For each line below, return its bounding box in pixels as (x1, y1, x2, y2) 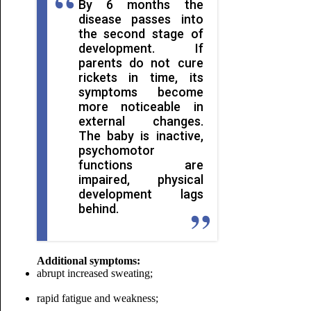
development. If (78, 41, 203, 56)
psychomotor (78, 143, 155, 158)
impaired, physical (78, 172, 203, 187)
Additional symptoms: (36, 255, 140, 267)
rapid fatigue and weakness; (36, 292, 158, 304)
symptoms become (78, 85, 203, 99)
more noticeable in (78, 99, 203, 114)
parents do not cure (78, 56, 203, 70)
